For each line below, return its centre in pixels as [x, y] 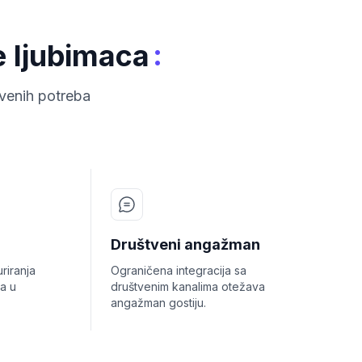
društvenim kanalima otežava [188, 286]
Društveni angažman [185, 244]
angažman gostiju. [158, 303]
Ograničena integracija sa [179, 270]
